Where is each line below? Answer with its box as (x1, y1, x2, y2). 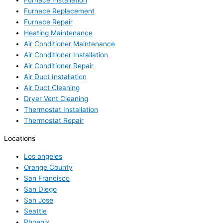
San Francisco (24, 174, 70, 182)
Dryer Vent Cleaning (24, 95, 88, 103)
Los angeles (24, 152, 62, 160)
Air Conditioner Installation (24, 51, 108, 59)
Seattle (24, 207, 47, 215)
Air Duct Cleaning (24, 84, 80, 92)
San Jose (24, 196, 53, 204)
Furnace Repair (24, 18, 73, 26)
